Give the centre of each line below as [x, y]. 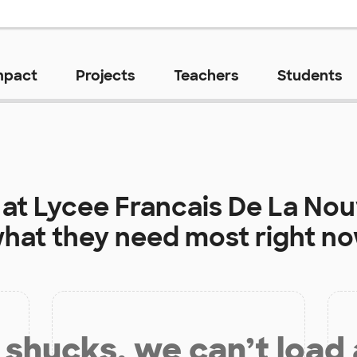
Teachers [206, 76]
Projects [105, 76]
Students [310, 76]
